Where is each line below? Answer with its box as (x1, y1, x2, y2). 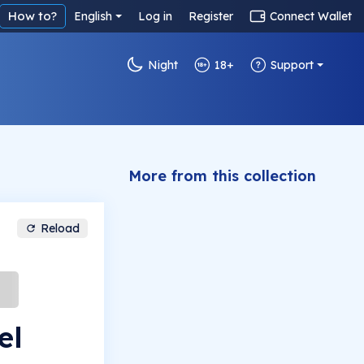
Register (188, 9, 233, 24)
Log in (138, 9, 172, 24)
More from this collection (128, 167, 316, 185)
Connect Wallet (270, 9, 352, 24)
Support (271, 58, 314, 72)
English (74, 9, 113, 24)
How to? (8, 8, 58, 24)
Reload (41, 221, 80, 236)
